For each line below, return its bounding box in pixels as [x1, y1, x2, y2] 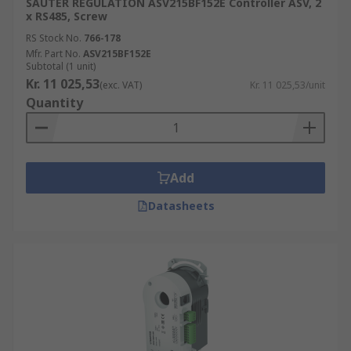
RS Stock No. [26, 31, 81, 45]
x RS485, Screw [26, 9, 107, 24]
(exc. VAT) [100, 78, 142, 92]
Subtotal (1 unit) [26, 60, 96, 73]
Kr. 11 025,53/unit [250, 78, 325, 92]
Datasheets [147, 198, 215, 213]
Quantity [26, 94, 83, 111]
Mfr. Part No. [26, 47, 81, 60]
